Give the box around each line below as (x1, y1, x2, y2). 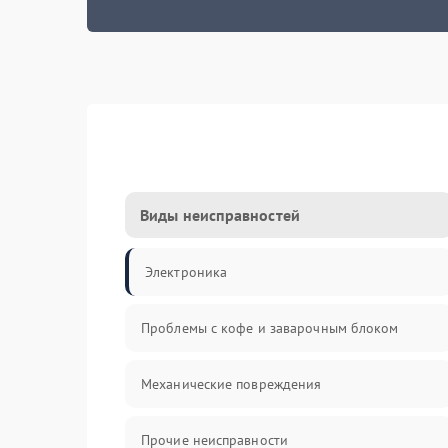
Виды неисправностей (140, 205, 300, 225)
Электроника (145, 263, 228, 281)
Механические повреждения (141, 375, 322, 393)
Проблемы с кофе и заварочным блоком (141, 319, 399, 337)
